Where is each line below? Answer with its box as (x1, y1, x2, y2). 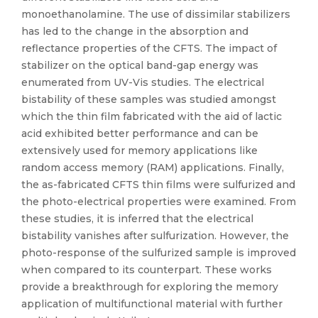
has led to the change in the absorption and (21, 25, 248, 38)
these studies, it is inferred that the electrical (21, 212, 253, 225)
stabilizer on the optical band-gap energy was (21, 59, 258, 72)
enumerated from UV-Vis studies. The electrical (21, 76, 264, 89)
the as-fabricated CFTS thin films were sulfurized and (21, 178, 295, 191)
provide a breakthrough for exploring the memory (21, 280, 278, 293)
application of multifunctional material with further (21, 297, 283, 310)
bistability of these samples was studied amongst (21, 93, 276, 106)
